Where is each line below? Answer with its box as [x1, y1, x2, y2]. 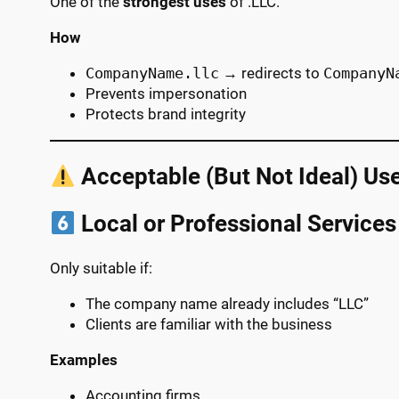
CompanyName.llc [85, 63, 219, 82]
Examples [50, 350, 118, 369]
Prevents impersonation [85, 84, 247, 102]
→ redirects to [219, 63, 323, 82]
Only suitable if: [50, 258, 152, 277]
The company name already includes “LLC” [85, 294, 369, 313]
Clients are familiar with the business [85, 314, 332, 333]
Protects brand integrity [85, 104, 246, 123]
